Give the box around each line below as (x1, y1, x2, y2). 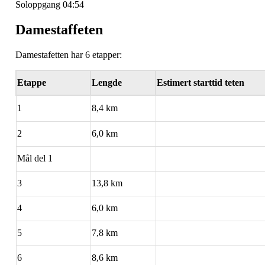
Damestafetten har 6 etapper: (15, 49, 122, 60)
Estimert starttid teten (157, 77, 244, 88)
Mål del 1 (17, 153, 53, 163)
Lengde (92, 77, 122, 88)
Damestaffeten (15, 21, 103, 37)
